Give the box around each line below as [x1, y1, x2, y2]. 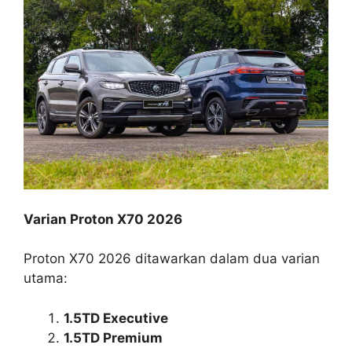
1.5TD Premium [64, 329, 163, 346]
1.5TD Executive [64, 310, 168, 326]
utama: [24, 270, 68, 287]
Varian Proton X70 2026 [24, 211, 182, 227]
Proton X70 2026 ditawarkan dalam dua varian [24, 251, 320, 267]
